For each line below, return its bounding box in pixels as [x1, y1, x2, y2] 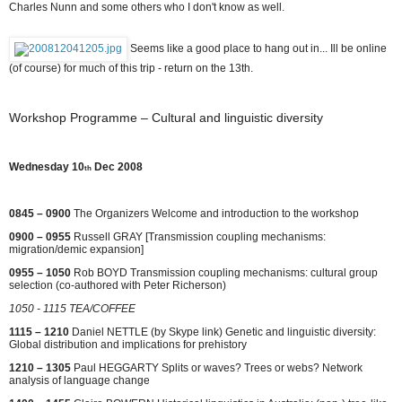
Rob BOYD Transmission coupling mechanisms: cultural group [71, 266, 378, 279]
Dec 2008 [94, 160, 143, 173]
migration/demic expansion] [9, 242, 144, 256]
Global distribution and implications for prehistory [9, 337, 247, 351]
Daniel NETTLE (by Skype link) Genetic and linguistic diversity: [69, 325, 376, 338]
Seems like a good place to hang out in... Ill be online [127, 41, 387, 55]
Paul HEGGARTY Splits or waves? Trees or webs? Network [71, 361, 363, 374]
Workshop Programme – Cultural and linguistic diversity [9, 109, 323, 125]
